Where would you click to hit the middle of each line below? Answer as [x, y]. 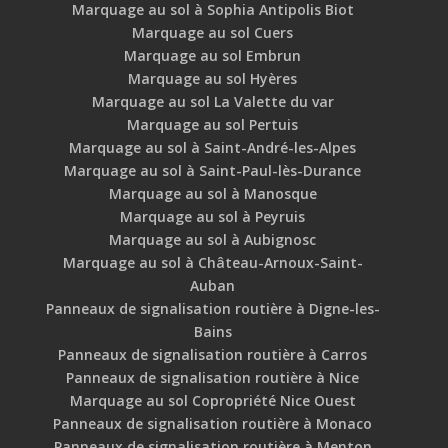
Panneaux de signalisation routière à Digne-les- [212, 309]
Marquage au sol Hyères [213, 79]
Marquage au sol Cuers [213, 33]
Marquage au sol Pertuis [213, 125]
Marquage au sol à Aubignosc [213, 240]
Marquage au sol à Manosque [212, 194]
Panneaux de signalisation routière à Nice [213, 378]
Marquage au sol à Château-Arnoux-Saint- [212, 263]
